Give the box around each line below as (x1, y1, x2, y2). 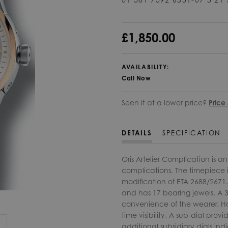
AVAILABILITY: (122, 63, 169, 71)
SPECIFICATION (162, 129, 221, 137)
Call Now (122, 74, 151, 82)
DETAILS (122, 129, 153, 137)
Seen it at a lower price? (122, 98, 209, 107)
